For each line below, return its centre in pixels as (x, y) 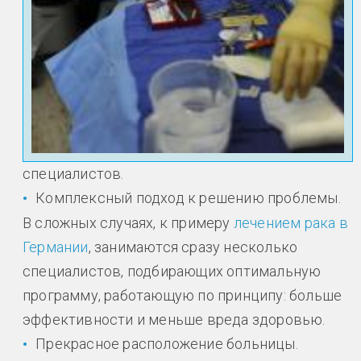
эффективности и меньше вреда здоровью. (174, 320)
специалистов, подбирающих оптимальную (172, 272)
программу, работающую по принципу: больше (183, 296)
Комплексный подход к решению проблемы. (188, 197)
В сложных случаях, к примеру (128, 223)
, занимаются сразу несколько (193, 247)
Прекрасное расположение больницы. (167, 344)
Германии (56, 247)
